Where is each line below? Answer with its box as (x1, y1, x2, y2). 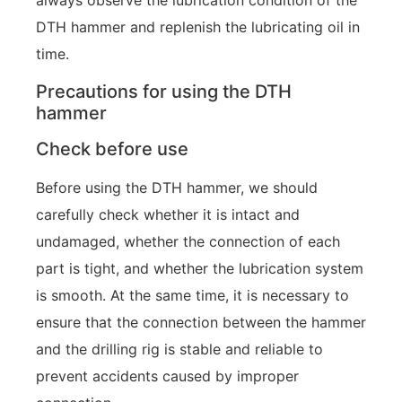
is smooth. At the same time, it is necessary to (36, 285, 349, 304)
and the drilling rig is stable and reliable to (36, 339, 323, 358)
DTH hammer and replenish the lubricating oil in (36, 18, 360, 37)
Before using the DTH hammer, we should (36, 178, 318, 197)
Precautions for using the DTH (36, 80, 292, 102)
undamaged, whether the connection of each (36, 232, 340, 250)
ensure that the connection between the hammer (36, 312, 366, 331)
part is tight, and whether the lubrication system (36, 258, 363, 277)
